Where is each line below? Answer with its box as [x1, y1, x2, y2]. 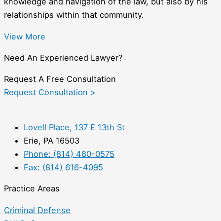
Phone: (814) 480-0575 [24, 148, 114, 159]
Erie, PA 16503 [24, 135, 79, 146]
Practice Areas [4, 184, 60, 194]
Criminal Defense [4, 205, 71, 215]
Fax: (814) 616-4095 [24, 162, 103, 172]
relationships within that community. [4, 10, 144, 20]
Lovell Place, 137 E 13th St [24, 122, 125, 132]
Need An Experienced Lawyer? [4, 52, 122, 63]
